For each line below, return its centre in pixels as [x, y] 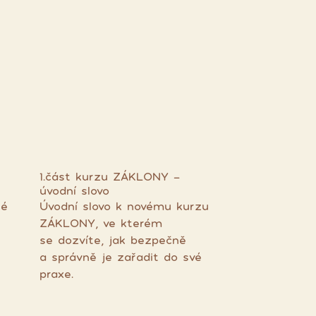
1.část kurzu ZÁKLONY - [109, 176]
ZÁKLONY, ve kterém [101, 223]
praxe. [56, 274]
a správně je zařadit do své [120, 257]
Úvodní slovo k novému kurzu [124, 206]
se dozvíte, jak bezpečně [113, 240]
